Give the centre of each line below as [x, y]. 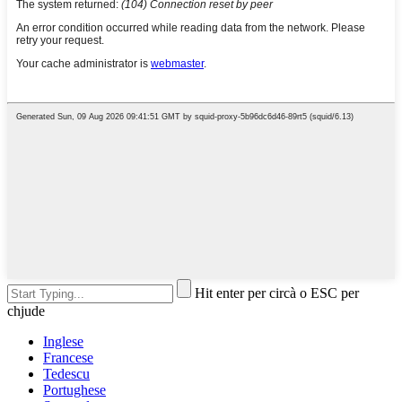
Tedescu [66, 374]
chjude [26, 311]
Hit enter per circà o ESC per [277, 293]
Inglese [63, 342]
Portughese [74, 390]
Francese [68, 358]
